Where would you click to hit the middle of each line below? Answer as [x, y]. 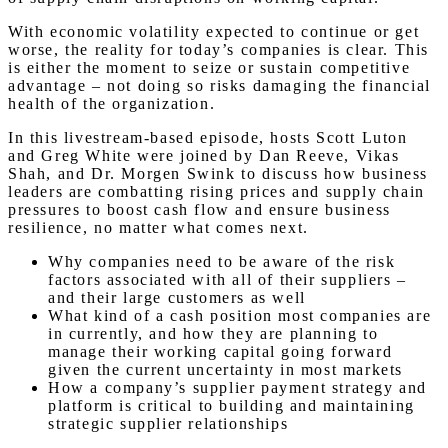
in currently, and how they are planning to [213, 333]
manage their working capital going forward [220, 351]
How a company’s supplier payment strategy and [238, 387]
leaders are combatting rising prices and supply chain [216, 191]
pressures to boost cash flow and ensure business [199, 209]
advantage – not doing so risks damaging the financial [219, 85]
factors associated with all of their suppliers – [227, 279]
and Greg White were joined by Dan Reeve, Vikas [204, 155]
